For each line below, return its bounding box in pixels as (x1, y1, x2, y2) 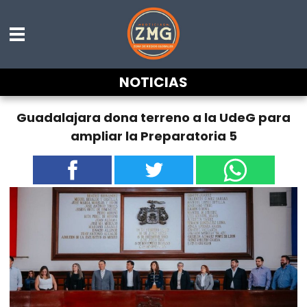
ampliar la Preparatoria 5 (70, 127, 237, 145)
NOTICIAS (119, 73, 188, 92)
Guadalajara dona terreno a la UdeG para (16, 108, 291, 126)
